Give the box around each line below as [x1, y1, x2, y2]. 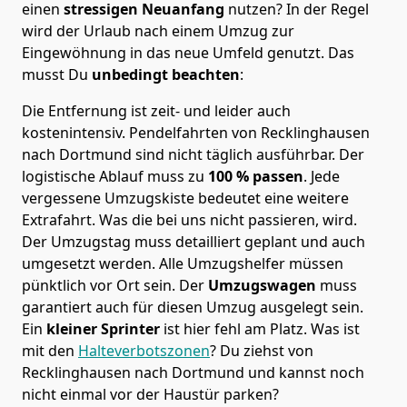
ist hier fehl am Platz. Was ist [160, 318, 360, 339]
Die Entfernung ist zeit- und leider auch [22, 100, 291, 121]
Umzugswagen [208, 274, 320, 295]
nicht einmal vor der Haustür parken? [22, 383, 279, 404]
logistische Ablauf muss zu [22, 165, 204, 186]
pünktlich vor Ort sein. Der [22, 274, 208, 295]
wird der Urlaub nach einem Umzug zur [22, 20, 294, 41]
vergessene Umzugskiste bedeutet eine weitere [22, 187, 349, 208]
